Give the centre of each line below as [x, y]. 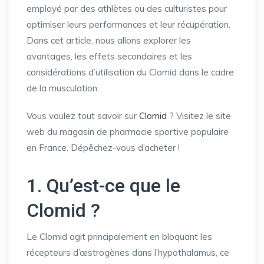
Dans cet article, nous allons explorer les [109, 40]
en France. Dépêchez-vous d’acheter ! [103, 148]
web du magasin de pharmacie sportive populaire [128, 132]
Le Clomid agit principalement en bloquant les [119, 237]
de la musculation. [63, 88]
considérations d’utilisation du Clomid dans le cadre [130, 72]
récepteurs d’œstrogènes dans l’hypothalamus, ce [128, 253]
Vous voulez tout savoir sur [83, 116]
